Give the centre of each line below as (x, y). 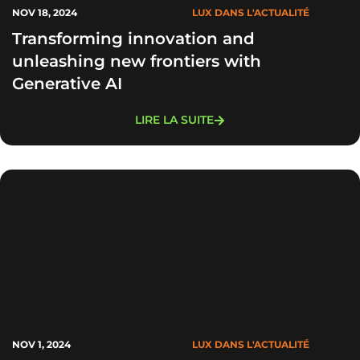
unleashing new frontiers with (137, 61)
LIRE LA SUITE (174, 120)
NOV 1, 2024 (41, 344)
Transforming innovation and (133, 39)
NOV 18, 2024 (45, 12)
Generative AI (67, 84)
